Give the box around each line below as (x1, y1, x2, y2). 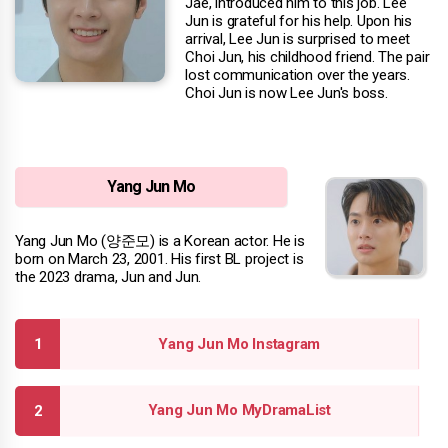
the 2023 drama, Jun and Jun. (15, 268, 201, 287)
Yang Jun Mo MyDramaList (147, 401, 331, 420)
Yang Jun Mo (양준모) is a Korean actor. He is (15, 232, 305, 251)
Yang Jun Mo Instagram (158, 334, 321, 353)
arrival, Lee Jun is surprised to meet (185, 30, 411, 49)
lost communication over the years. (185, 66, 410, 85)
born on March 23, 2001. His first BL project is (15, 250, 304, 269)
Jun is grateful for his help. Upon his (185, 12, 412, 31)
